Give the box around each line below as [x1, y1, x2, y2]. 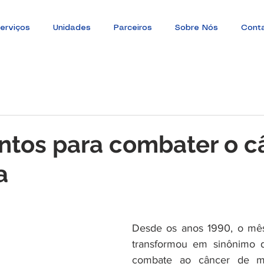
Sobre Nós [174, 24, 218, 32]
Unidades [52, 24, 91, 32]
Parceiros [113, 24, 152, 32]
